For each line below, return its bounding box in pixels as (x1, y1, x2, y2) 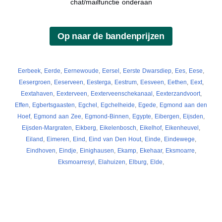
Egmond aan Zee (34, 112, 81, 120)
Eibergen (155, 112, 179, 120)
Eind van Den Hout (89, 135, 141, 143)
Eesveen (140, 78, 164, 86)
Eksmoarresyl (58, 158, 95, 166)
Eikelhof (140, 124, 162, 131)
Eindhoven (26, 147, 55, 154)
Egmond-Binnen (85, 112, 129, 120)
